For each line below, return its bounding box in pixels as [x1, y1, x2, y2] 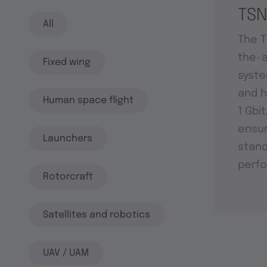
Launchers [43, 133, 92, 144]
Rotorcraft [43, 171, 93, 182]
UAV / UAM [43, 247, 89, 258]
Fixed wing [43, 57, 91, 67]
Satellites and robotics [43, 209, 150, 220]
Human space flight [43, 95, 133, 105]
